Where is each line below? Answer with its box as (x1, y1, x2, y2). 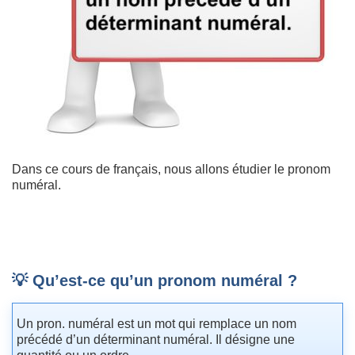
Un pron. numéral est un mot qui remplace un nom (17, 317, 296, 331)
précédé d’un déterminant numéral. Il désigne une (17, 333, 295, 347)
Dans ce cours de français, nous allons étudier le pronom (12, 162, 330, 177)
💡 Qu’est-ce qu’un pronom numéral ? (12, 272, 297, 290)
